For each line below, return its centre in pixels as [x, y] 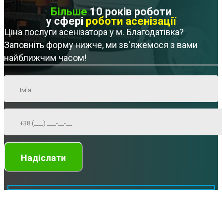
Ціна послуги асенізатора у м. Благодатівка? [94, 32]
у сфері [66, 21]
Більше [69, 12]
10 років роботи [129, 12]
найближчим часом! [45, 58]
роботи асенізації [131, 21]
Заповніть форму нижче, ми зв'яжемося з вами [101, 45]
